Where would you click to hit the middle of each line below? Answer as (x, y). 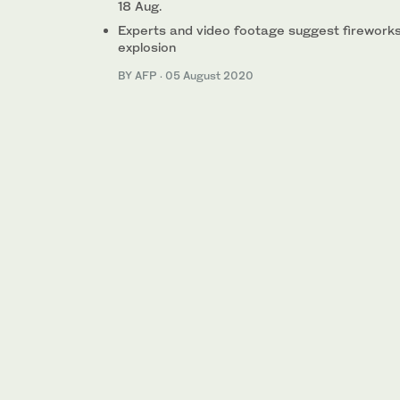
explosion (147, 46)
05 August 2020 (209, 75)
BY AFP (139, 75)
